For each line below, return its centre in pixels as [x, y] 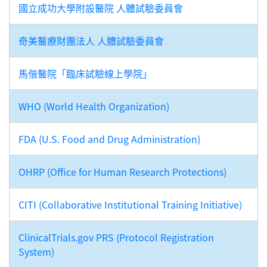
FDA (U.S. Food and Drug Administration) [109, 139]
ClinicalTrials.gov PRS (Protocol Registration [116, 237]
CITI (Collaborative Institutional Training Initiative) [130, 204]
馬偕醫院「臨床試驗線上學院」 [85, 73]
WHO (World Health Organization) [94, 106]
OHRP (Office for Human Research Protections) [122, 172]
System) [36, 252]
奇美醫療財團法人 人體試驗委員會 [91, 41]
